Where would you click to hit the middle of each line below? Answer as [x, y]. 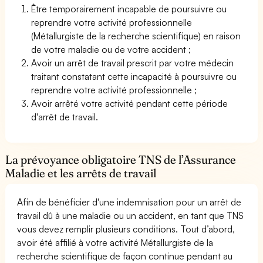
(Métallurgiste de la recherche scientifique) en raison [136, 36]
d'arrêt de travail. [65, 117]
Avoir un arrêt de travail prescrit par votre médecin [133, 63]
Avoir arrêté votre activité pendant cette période [130, 103]
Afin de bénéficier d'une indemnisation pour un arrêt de [129, 202]
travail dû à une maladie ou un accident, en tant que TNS [131, 215]
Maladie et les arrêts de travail [81, 173]
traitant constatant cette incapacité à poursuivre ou [134, 76]
